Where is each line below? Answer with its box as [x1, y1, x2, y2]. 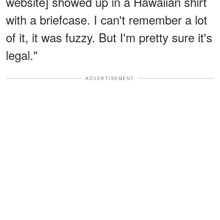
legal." [6, 46, 38, 63]
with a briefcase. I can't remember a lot [6, 10, 207, 28]
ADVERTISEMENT [85, 75, 135, 82]
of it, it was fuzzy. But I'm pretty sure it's [6, 28, 212, 46]
